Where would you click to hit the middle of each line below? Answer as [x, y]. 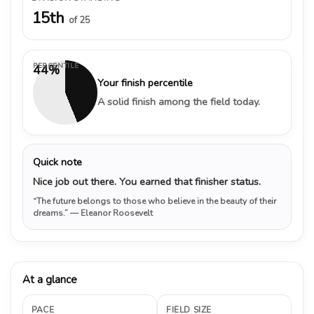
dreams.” [52, 213]
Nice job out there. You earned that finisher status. [147, 181]
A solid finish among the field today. [179, 101]
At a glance [50, 279]
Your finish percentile [145, 82]
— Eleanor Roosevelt [111, 213]
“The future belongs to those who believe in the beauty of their [155, 201]
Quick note [57, 162]
